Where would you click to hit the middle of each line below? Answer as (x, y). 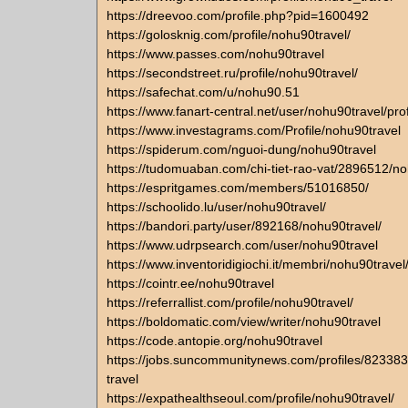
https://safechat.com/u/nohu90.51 (203, 92)
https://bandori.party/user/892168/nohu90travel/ (244, 226)
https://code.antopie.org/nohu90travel (214, 341)
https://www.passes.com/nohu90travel (215, 54)
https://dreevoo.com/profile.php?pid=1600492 (238, 15)
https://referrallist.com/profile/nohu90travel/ (230, 302)
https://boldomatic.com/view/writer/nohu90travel (244, 321)
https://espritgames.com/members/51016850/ (238, 188)
